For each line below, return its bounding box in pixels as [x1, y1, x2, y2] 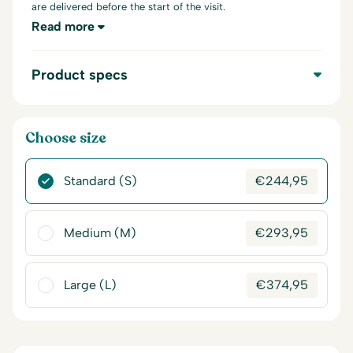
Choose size [25, 128, 106, 147]
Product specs [32, 66, 128, 84]
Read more [32, 19, 95, 34]
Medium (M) [64, 225, 136, 240]
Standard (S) [64, 173, 137, 188]
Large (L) [64, 277, 117, 292]
